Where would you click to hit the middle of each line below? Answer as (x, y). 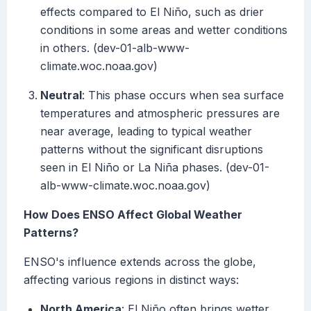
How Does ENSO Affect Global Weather (133, 215)
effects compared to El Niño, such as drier (152, 12)
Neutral (61, 95)
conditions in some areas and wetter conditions (164, 30)
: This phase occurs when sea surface (183, 95)
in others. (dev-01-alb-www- (115, 48)
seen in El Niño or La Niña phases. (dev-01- (155, 168)
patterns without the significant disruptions (152, 150)
